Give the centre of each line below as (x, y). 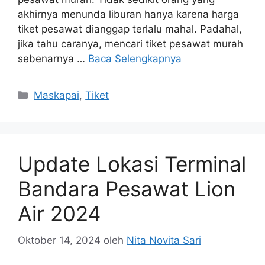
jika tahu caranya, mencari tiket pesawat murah (130, 44)
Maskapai (57, 96)
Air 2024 (59, 214)
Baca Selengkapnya (135, 59)
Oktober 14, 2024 (59, 240)
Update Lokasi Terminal (132, 164)
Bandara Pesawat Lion (127, 189)
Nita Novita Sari (164, 240)
